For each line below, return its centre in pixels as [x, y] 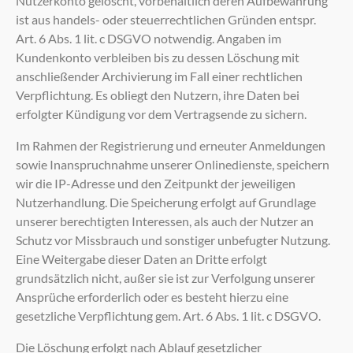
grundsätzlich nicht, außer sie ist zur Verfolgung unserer [165, 277]
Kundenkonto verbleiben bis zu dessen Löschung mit [158, 57]
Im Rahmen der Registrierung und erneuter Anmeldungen [171, 145]
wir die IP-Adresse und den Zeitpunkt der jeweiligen [156, 183]
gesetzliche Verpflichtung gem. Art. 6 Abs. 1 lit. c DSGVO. [168, 315]
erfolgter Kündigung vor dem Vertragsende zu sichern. [161, 113]
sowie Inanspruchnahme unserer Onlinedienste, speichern [173, 164]
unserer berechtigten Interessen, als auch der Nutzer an [165, 221]
